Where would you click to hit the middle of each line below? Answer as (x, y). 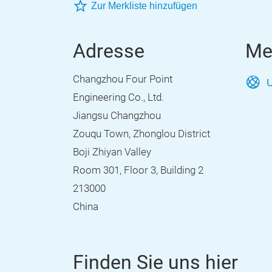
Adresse (109, 51)
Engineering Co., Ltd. (118, 97)
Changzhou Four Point (123, 79)
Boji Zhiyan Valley (112, 152)
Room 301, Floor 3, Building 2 (138, 170)
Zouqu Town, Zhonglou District (141, 134)
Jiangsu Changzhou (117, 116)
